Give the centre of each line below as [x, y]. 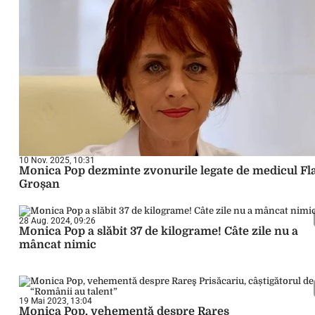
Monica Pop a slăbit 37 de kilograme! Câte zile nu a [159, 231]
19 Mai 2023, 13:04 [56, 301]
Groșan [39, 184]
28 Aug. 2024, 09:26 [57, 221]
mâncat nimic [58, 245]
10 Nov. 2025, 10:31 [57, 160]
